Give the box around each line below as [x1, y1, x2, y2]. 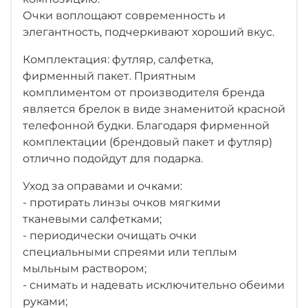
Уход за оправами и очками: [23, 179, 182, 193]
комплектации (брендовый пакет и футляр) [23, 135, 272, 149]
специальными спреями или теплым [23, 245, 237, 259]
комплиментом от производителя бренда [23, 86, 265, 100]
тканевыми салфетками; [23, 212, 162, 226]
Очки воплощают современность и [23, 9, 225, 23]
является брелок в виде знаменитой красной [23, 102, 285, 116]
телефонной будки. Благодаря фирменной [23, 119, 269, 133]
